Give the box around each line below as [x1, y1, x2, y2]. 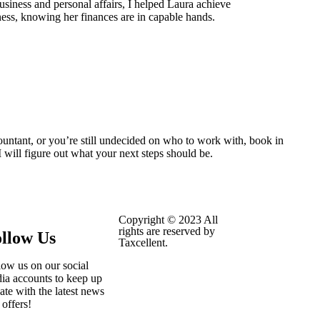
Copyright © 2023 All [118, 214, 218, 226]
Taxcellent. [118, 236, 168, 249]
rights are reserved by [118, 225, 215, 237]
